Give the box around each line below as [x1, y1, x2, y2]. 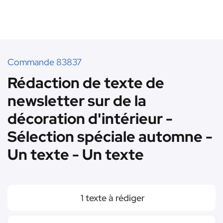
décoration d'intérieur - [7, 109, 173, 128]
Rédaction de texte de [7, 73, 164, 93]
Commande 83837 [7, 56, 82, 68]
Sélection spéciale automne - [7, 126, 213, 146]
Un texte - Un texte [7, 144, 144, 164]
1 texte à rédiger [78, 192, 145, 204]
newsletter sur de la [7, 91, 146, 111]
